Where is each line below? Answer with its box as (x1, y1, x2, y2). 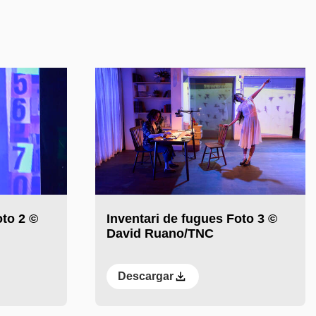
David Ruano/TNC (106, 226, 214, 241)
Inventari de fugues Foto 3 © (106, 211, 277, 226)
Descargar (117, 269, 174, 282)
